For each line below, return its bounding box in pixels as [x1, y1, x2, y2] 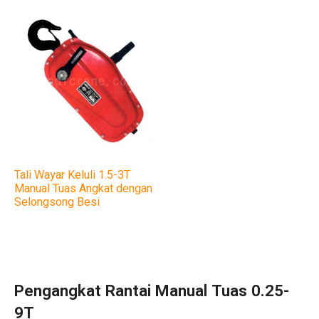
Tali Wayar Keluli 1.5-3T [14, 167, 130, 184]
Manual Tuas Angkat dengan [14, 180, 152, 198]
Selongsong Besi [14, 194, 100, 211]
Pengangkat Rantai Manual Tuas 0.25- [14, 279, 289, 303]
